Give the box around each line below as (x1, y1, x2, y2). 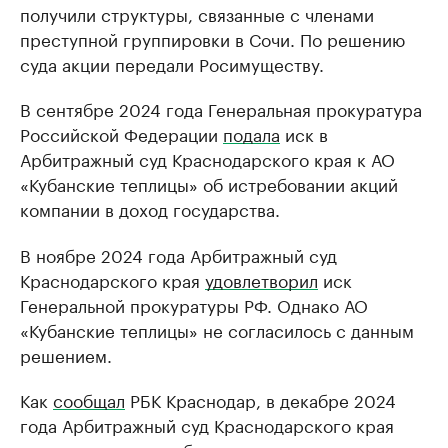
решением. (20, 341, 112, 367)
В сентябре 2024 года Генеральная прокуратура (20, 95, 422, 121)
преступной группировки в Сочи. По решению (20, 25, 405, 51)
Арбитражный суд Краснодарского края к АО (20, 145, 395, 171)
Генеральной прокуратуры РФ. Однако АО (20, 291, 368, 317)
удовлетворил (205, 266, 318, 292)
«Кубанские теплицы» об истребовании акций (20, 170, 398, 196)
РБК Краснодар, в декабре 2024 (125, 386, 396, 412)
